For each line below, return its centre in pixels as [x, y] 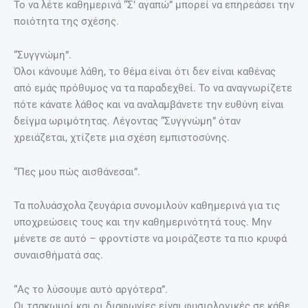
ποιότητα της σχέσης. [66, 21]
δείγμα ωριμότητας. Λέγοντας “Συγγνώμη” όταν [127, 121]
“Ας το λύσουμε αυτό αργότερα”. [91, 289]
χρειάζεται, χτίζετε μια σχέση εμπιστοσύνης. [122, 138]
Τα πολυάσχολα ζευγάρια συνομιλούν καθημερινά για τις [147, 206]
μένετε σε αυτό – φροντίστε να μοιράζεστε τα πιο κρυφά [150, 239]
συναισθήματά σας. [58, 255]
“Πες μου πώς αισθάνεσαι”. [77, 172]
